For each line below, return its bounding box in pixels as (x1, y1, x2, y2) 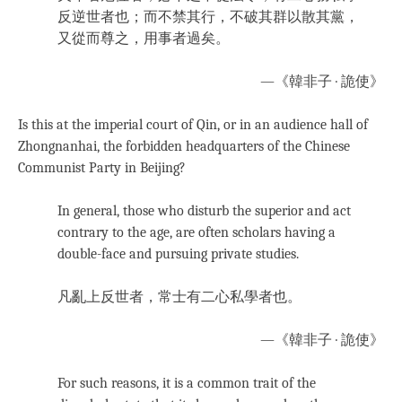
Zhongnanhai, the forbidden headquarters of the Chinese (18, 138, 350, 155)
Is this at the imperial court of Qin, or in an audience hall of (18, 117, 368, 134)
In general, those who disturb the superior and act (57, 203, 351, 220)
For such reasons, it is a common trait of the (57, 375, 316, 392)
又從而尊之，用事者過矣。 (57, 31, 230, 48)
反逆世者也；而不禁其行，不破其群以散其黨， (57, 9, 359, 26)
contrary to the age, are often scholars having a (57, 224, 336, 241)
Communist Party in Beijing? (18, 160, 186, 177)
